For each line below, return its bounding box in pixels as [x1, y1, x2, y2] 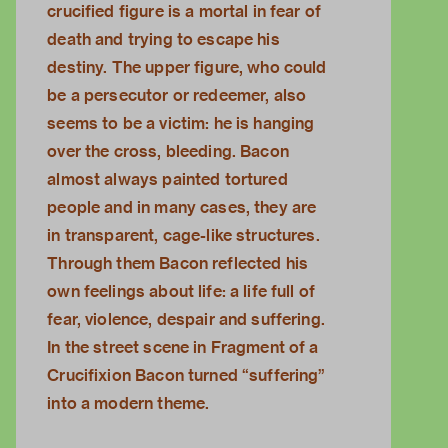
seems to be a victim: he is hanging [47, 113, 315, 135]
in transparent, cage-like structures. [47, 225, 320, 247]
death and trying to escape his [47, 29, 280, 51]
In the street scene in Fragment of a [47, 337, 319, 359]
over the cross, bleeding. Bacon [47, 141, 289, 163]
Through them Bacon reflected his [47, 253, 309, 275]
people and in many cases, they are [47, 197, 317, 219]
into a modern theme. [47, 393, 210, 415]
